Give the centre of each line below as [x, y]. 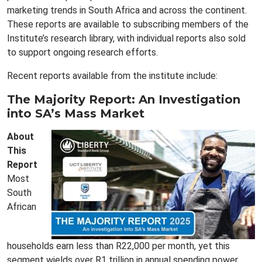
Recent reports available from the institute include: [112, 76]
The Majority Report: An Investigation [124, 99]
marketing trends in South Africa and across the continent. [127, 10]
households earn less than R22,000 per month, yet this [118, 246]
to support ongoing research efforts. [82, 52]
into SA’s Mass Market [76, 113]
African [22, 207]
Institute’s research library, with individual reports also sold [126, 38]
